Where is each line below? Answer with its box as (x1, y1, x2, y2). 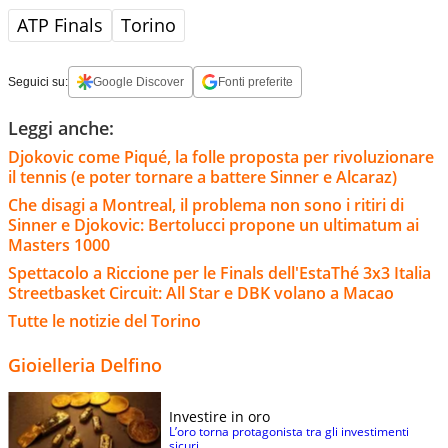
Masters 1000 (8, 233, 110, 256)
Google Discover (93, 74, 184, 89)
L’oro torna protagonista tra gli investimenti (169, 422, 409, 440)
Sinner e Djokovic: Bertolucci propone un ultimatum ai (8, 213, 419, 236)
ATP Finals (17, 12, 103, 37)
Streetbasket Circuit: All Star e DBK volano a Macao (8, 281, 394, 304)
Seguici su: (8, 74, 68, 89)
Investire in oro (169, 406, 270, 426)
